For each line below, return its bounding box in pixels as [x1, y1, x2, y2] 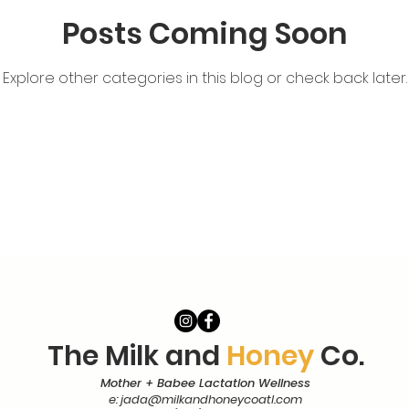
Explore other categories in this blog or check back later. [2, 68, 407, 89]
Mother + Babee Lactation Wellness [100, 373, 310, 392]
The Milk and [47, 336, 226, 375]
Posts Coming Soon [61, 13, 348, 54]
